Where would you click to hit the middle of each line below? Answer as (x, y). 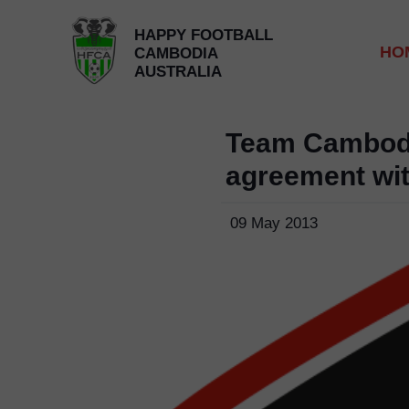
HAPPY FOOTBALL (204, 35)
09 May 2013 (274, 223)
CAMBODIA (176, 53)
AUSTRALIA (178, 72)
